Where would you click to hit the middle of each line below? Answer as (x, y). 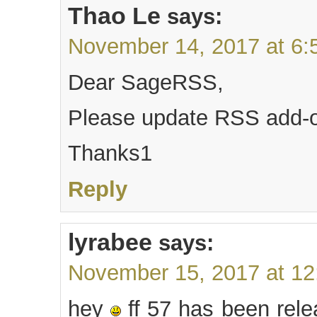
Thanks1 (110, 154)
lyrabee (110, 242)
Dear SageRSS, (146, 83)
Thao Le (114, 16)
